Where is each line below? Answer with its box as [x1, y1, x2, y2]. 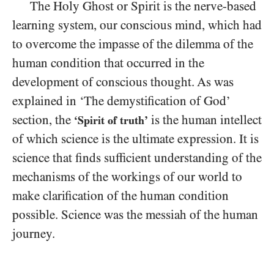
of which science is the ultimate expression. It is [12, 131, 259, 146]
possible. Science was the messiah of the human [12, 207, 258, 222]
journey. [12, 226, 55, 241]
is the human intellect [148, 113, 262, 127]
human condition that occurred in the [12, 56, 204, 70]
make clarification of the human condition [12, 188, 229, 203]
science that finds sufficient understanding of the [12, 150, 262, 165]
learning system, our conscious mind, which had [12, 18, 262, 32]
